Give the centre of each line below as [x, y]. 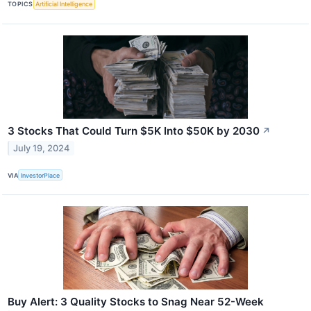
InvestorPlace [41, 175]
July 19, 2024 [42, 148]
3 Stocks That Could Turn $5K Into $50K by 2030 [134, 131]
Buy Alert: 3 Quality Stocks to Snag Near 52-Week [136, 302]
